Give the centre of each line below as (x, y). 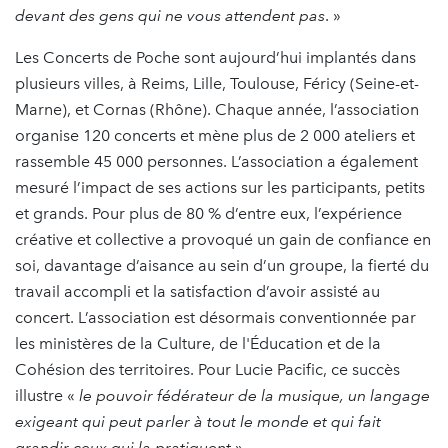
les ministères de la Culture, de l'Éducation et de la (198, 343)
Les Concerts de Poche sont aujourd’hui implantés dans (215, 57)
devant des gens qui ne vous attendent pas (170, 15)
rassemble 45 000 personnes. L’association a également (216, 161)
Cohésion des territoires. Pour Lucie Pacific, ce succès (207, 369)
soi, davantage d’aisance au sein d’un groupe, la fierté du (222, 265)
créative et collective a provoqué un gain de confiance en (223, 239)
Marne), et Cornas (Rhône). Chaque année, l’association (217, 109)
